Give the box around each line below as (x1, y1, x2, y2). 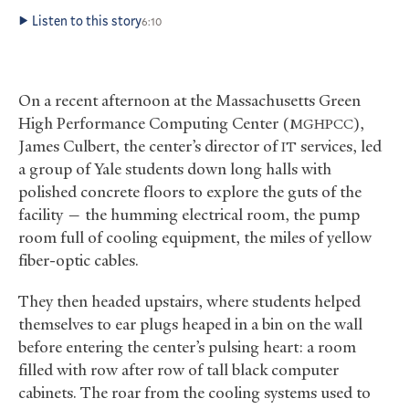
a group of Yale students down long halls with (18, 158, 331, 179)
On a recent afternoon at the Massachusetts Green (18, 89, 361, 110)
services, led (297, 135, 382, 156)
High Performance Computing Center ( (18, 112, 289, 133)
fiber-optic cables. (18, 249, 139, 270)
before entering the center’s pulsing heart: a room (18, 336, 356, 357)
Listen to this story (32, 12, 142, 30)
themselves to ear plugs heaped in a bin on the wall (18, 313, 362, 334)
